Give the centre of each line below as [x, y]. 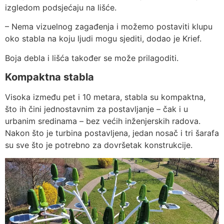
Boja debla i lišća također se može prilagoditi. [92, 58]
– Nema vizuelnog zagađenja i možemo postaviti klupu [109, 27]
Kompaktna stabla [51, 77]
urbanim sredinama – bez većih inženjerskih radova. [103, 121]
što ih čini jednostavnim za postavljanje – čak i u [96, 109]
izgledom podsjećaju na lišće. [61, 7]
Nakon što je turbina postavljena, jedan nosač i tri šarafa [112, 133]
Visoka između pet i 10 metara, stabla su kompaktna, [105, 97]
